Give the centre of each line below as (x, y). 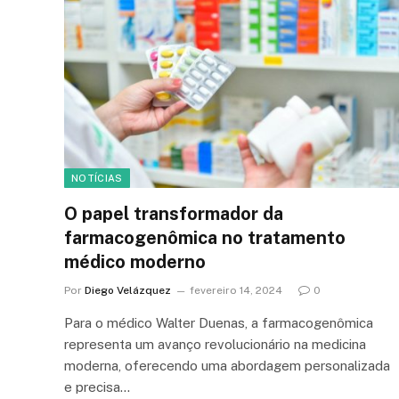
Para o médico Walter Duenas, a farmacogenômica (219, 322)
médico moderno (135, 261)
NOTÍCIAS (97, 178)
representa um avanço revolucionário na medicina (215, 344)
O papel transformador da (174, 213)
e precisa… (97, 387)
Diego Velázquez (128, 290)
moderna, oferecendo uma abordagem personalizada (227, 365)
